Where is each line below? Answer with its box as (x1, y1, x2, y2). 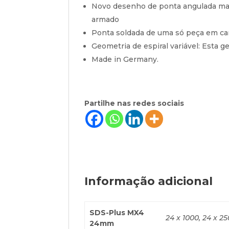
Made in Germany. (91, 55, 159, 64)
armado (91, 15, 120, 24)
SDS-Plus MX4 (89, 208, 144, 217)
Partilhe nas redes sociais (84, 99, 185, 108)
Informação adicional (84, 174, 213, 188)
